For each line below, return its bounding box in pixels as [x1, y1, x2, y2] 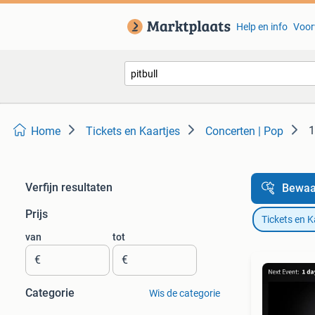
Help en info [236, 21, 288, 32]
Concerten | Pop [205, 124, 283, 138]
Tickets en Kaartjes [86, 124, 180, 138]
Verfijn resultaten [25, 181, 112, 194]
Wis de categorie [148, 288, 220, 299]
